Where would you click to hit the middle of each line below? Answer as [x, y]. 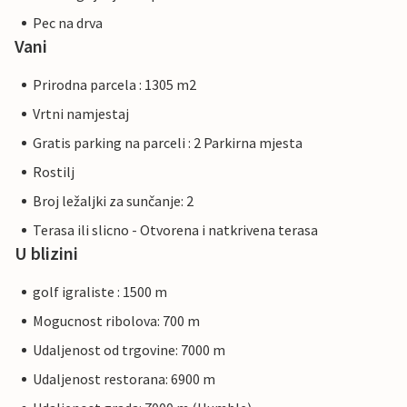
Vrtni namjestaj [81, 114]
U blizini [46, 253]
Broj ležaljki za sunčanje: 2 [113, 201]
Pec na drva [68, 23]
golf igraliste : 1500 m [100, 292]
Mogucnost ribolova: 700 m [116, 321]
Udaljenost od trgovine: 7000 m [129, 350]
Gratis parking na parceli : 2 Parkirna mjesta [168, 143]
